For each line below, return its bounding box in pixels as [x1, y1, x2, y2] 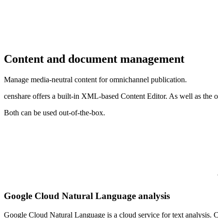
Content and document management [4, 52, 187, 65]
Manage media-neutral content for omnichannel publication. [4, 75, 187, 84]
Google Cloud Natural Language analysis [4, 191, 172, 201]
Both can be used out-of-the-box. [4, 108, 105, 117]
